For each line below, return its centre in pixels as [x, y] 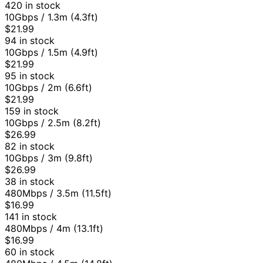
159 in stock [32, 111]
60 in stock [30, 252]
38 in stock [30, 182]
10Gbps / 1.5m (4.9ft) [51, 53]
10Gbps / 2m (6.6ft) [48, 88]
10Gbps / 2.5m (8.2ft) [53, 123]
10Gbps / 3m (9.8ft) [49, 158]
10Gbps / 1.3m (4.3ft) [51, 17]
